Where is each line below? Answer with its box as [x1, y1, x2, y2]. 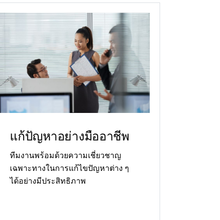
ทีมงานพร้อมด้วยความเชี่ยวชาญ [10, 151, 122, 160]
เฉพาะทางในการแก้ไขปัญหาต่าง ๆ [10, 164, 130, 172]
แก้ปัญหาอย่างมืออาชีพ [10, 129, 129, 143]
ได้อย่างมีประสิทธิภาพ [10, 176, 86, 185]
